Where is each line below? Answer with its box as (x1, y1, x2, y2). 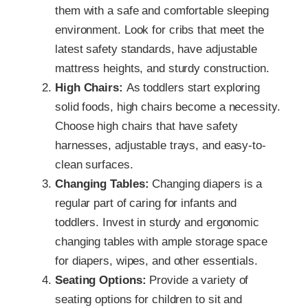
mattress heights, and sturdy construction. (55, 61, 269, 75)
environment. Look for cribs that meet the (55, 23, 264, 36)
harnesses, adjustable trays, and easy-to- (55, 138, 266, 152)
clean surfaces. (55, 157, 133, 171)
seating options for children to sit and (55, 292, 243, 306)
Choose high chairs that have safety (55, 119, 238, 133)
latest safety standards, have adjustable (55, 42, 257, 56)
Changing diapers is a (148, 177, 263, 190)
